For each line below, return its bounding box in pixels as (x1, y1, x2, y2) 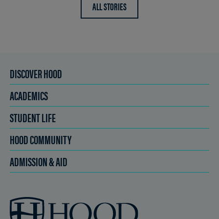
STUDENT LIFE (10, 109, 56, 126)
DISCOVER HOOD (10, 65, 62, 82)
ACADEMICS (10, 87, 48, 104)
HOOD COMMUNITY (10, 131, 71, 148)
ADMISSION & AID (10, 153, 67, 170)
